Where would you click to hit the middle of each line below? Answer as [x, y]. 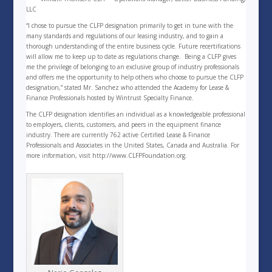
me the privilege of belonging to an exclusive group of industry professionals [132, 66]
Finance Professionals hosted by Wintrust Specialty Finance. [110, 97]
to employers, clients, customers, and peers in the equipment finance [123, 124]
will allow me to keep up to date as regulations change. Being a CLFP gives [131, 56]
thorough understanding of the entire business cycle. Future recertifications [133, 46]
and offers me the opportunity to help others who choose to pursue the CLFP [134, 77]
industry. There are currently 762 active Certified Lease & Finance [118, 134]
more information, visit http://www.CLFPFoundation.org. [106, 155]
